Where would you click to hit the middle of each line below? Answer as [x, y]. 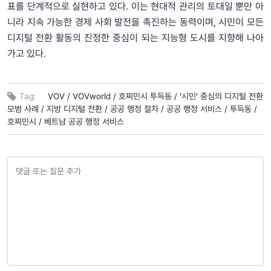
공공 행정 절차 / [137, 109]
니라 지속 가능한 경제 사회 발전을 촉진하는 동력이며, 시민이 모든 [135, 22]
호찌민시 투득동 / [148, 96]
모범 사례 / [26, 109]
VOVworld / [94, 96]
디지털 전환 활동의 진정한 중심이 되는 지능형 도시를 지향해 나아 [135, 38]
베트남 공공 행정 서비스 [84, 121]
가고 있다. [27, 53]
